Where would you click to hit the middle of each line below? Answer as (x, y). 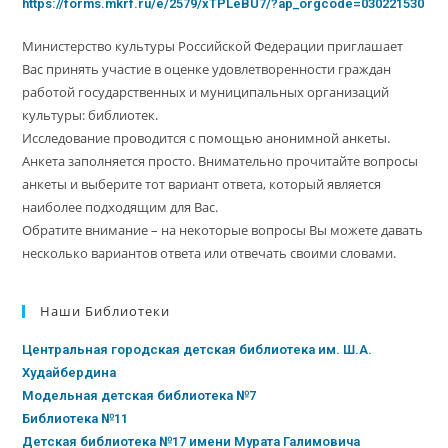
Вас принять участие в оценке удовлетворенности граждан (207, 68)
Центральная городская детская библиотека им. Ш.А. (197, 349)
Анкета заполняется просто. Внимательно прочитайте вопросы (220, 160)
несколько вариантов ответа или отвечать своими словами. (209, 252)
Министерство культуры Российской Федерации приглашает (213, 45)
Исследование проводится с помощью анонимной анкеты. (206, 137)
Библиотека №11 (75, 418)
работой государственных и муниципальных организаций (206, 91)
